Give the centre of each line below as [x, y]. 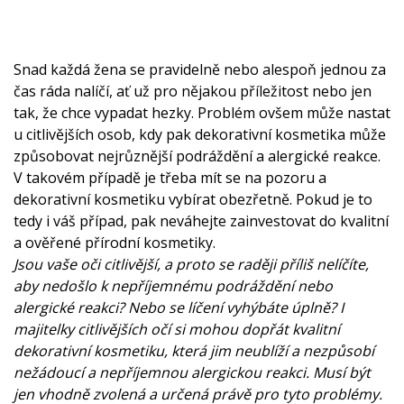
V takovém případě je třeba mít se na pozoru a [170, 178]
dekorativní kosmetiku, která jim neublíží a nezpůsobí [194, 351]
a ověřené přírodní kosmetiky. [115, 243]
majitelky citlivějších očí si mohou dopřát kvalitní [177, 329]
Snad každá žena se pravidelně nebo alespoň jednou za [200, 69]
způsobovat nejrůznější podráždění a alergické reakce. [197, 156]
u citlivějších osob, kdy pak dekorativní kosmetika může [200, 134]
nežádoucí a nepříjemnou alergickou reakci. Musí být [192, 372]
